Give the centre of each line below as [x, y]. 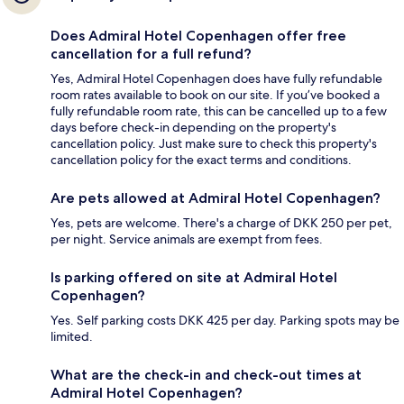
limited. [72, 336]
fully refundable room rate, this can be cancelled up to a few [219, 110]
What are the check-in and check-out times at [206, 374]
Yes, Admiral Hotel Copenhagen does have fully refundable [216, 78]
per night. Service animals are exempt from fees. [187, 239]
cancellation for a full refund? [151, 53]
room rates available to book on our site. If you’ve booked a [215, 94]
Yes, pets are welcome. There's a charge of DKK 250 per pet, [221, 222]
